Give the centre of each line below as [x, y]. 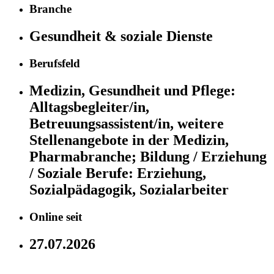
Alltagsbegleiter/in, [89, 107]
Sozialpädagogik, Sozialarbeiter [129, 189]
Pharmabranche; [85, 156]
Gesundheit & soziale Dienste [121, 36]
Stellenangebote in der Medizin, [129, 140]
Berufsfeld [55, 64]
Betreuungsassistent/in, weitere [127, 123]
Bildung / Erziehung [203, 156]
